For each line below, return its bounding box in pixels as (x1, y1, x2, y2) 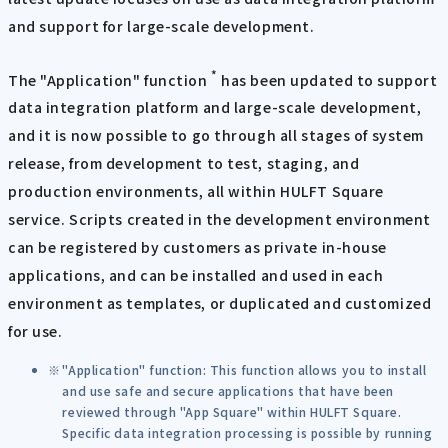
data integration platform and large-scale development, (8, 97, 422, 118)
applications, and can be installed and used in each (8, 265, 384, 286)
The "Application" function (8, 69, 212, 90)
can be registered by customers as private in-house (8, 237, 387, 258)
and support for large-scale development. (8, 16, 315, 37)
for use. (8, 321, 63, 342)
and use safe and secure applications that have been (62, 382, 394, 400)
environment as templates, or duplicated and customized (8, 293, 432, 314)
